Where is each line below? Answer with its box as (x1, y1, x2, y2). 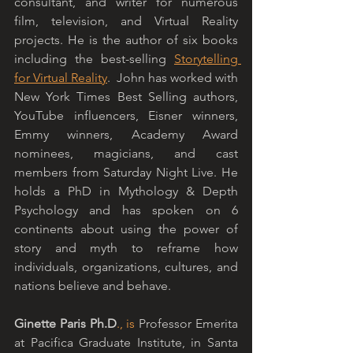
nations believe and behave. (14, 278, 171, 294)
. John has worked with (107, 70, 238, 86)
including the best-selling (14, 51, 174, 67)
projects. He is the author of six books (14, 32, 238, 48)
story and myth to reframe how (14, 240, 238, 256)
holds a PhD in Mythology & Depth (14, 184, 238, 199)
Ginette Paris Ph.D (14, 316, 117, 332)
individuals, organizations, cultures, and (14, 259, 238, 275)
